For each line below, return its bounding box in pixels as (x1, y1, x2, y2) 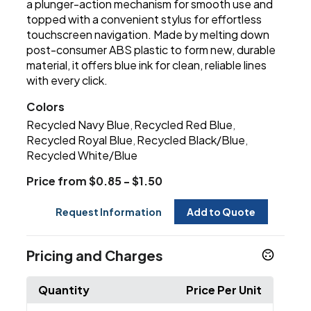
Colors (26, 99, 65, 114)
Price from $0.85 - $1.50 (26, 173, 163, 188)
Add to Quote (187, 205, 255, 218)
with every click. (26, 72, 108, 87)
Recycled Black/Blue (137, 132, 246, 147)
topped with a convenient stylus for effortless (26, 11, 262, 26)
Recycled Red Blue (134, 117, 233, 132)
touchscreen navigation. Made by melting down (26, 26, 270, 42)
